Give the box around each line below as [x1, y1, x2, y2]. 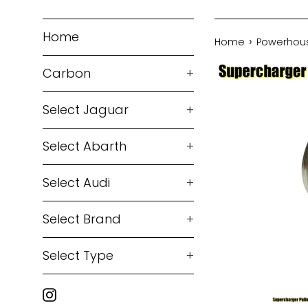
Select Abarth [43, 137, 126, 155]
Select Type [43, 247, 113, 264]
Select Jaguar [43, 101, 129, 118]
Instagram [56, 285, 111, 301]
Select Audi [43, 174, 110, 191]
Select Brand [43, 210, 121, 228]
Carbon [43, 65, 91, 82]
